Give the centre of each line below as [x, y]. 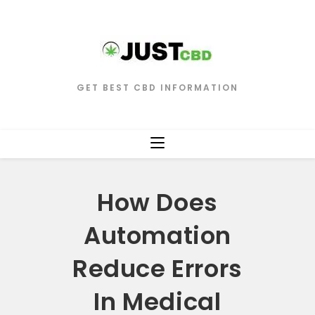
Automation [157, 236]
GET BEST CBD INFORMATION [157, 88]
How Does [157, 202]
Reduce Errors [157, 269]
